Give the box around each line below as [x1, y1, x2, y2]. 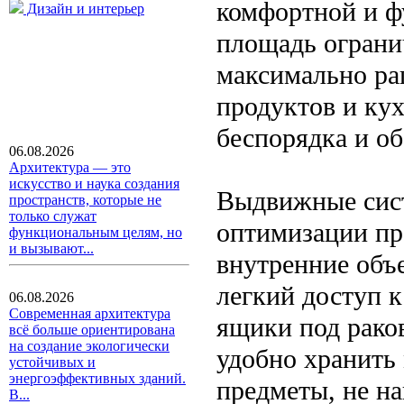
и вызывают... [9, 241, 94, 256]
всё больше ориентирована [9, 322, 175, 337]
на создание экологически [9, 338, 170, 353]
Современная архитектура [9, 306, 170, 321]
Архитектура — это [9, 160, 131, 175]
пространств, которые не [9, 192, 161, 207]
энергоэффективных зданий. [9, 371, 186, 386]
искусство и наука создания [9, 176, 179, 191]
